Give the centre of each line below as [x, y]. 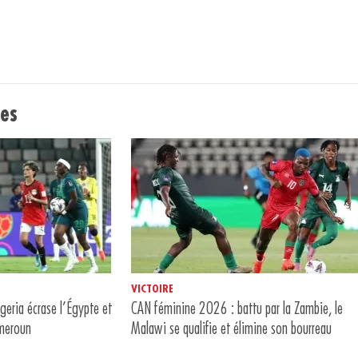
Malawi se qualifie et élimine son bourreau [232, 328]
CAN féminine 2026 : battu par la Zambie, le [237, 308]
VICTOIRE [153, 288]
